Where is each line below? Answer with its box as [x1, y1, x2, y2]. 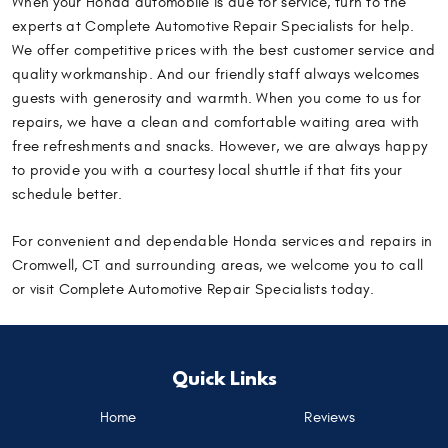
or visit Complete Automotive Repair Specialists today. [12, 280, 375, 298]
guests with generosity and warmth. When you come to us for [12, 90, 422, 107]
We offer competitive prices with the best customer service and [12, 42, 436, 59]
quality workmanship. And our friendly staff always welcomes [12, 66, 420, 83]
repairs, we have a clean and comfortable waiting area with [12, 114, 420, 131]
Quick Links [171, 363, 277, 391]
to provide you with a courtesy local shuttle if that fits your [12, 162, 403, 179]
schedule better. [12, 186, 123, 203]
